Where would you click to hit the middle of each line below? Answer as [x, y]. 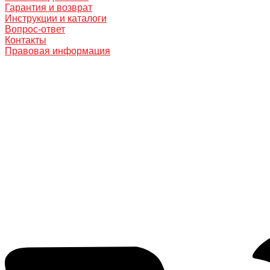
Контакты [26, 40]
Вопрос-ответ [35, 29]
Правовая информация [58, 51]
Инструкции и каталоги [56, 18]
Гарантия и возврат [49, 7]
